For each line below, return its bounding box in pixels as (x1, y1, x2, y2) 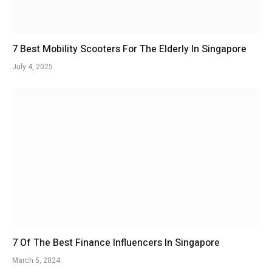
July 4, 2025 (12, 61, 53, 72)
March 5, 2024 (12, 255, 60, 267)
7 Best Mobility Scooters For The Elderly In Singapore (12, 41, 246, 56)
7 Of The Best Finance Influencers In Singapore (12, 236, 220, 251)
